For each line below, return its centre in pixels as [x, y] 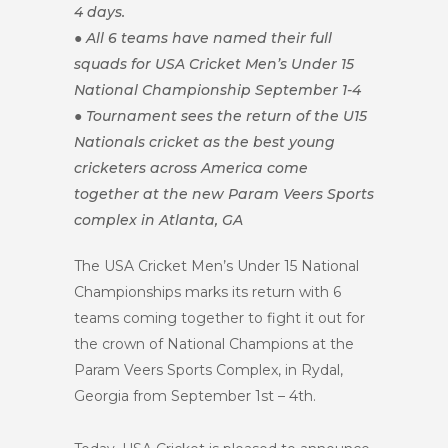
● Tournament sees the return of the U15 [220, 116]
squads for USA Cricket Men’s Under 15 [214, 64]
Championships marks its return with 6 [207, 292]
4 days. [99, 12]
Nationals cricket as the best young [204, 142]
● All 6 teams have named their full [203, 38]
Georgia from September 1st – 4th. [195, 396]
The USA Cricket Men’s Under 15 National [216, 266]
